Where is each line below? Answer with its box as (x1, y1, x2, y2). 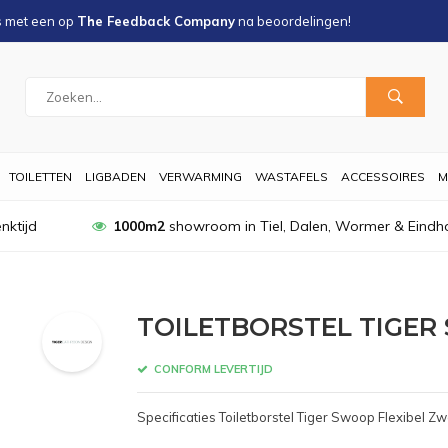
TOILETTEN (9, 169, 72, 184)
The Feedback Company (77, 13, 235, 29)
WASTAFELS (255, 169, 328, 184)
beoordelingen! (257, 13, 351, 29)
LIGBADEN (85, 169, 146, 184)
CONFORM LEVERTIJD (150, 361, 273, 376)
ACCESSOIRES (341, 169, 425, 184)
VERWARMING (159, 169, 242, 184)
